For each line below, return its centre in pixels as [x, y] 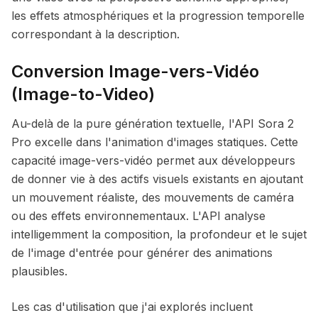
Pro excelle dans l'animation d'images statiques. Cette [155, 142]
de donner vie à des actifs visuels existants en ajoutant [157, 179]
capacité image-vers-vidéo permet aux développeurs [153, 160]
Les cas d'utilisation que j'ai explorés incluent [132, 307]
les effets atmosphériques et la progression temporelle [158, 16]
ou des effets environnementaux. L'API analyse [138, 216]
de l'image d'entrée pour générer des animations [142, 253]
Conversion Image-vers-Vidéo [135, 71]
